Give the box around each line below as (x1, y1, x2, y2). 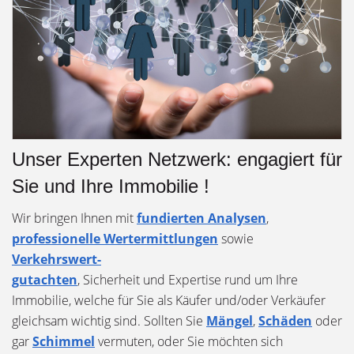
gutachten (12, 270, 77, 288)
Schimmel (32, 332, 95, 350)
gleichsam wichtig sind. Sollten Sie (12, 311, 206, 330)
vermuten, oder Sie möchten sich (95, 332, 283, 350)
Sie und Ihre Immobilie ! (12, 175, 209, 197)
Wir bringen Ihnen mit (12, 209, 137, 227)
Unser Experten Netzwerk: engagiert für (12, 148, 342, 170)
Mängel (206, 311, 253, 330)
